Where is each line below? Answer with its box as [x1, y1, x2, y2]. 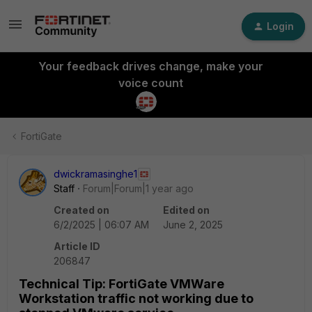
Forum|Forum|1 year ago [83, 182, 194, 194]
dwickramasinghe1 [54, 168, 137, 180]
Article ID [54, 240, 100, 252]
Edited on [163, 204, 210, 216]
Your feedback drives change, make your [38, 59, 263, 73]
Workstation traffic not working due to [19, 291, 253, 306]
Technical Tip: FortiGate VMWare [19, 276, 224, 291]
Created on [54, 204, 109, 216]
